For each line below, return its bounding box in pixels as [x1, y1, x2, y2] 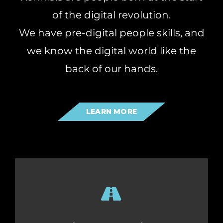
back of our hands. [65, 63, 158, 75]
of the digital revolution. [52, 9, 171, 21]
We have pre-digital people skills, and [18, 27, 205, 39]
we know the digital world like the [27, 45, 196, 57]
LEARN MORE [86, 107, 137, 116]
